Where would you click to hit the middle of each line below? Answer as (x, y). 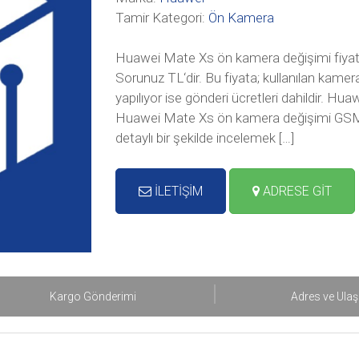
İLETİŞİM (177, 191)
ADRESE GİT (296, 191)
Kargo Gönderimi (93, 296)
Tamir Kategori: (162, 18)
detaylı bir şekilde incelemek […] (205, 138)
